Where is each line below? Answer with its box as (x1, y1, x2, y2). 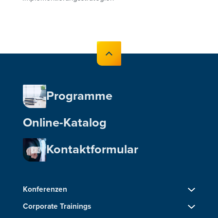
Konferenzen (23, 184, 68, 194)
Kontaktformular (46, 142, 139, 157)
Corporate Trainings (23, 201, 91, 211)
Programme (46, 88, 113, 104)
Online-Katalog (23, 115, 107, 130)
